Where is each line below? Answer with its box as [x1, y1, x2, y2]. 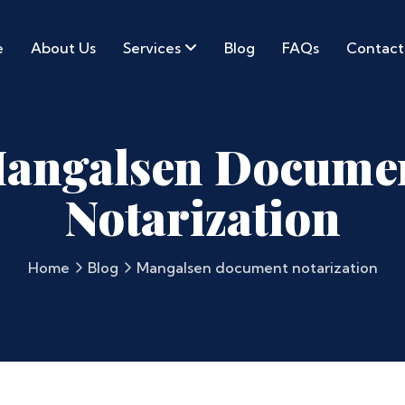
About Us [30, 38, 96, 57]
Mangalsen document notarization [136, 259, 378, 277]
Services [122, 38, 184, 57]
